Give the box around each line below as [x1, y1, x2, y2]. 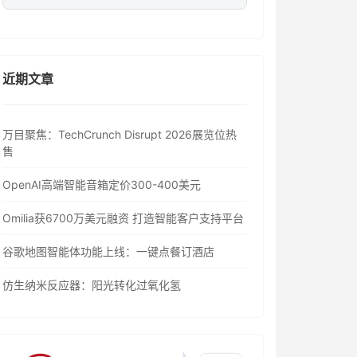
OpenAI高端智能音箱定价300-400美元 [2, 178, 201, 191]
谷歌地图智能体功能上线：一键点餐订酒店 [2, 245, 214, 258]
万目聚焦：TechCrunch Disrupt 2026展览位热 [2, 127, 237, 141]
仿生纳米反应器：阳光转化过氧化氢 [2, 278, 181, 292]
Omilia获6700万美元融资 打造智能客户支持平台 [2, 211, 244, 225]
